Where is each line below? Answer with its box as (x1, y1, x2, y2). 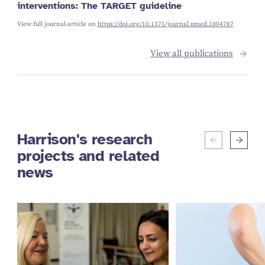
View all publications (150, 48, 233, 59)
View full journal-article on (17, 20, 98, 28)
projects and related (17, 146, 160, 166)
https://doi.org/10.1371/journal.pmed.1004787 (97, 20, 234, 28)
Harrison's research (17, 130, 153, 150)
